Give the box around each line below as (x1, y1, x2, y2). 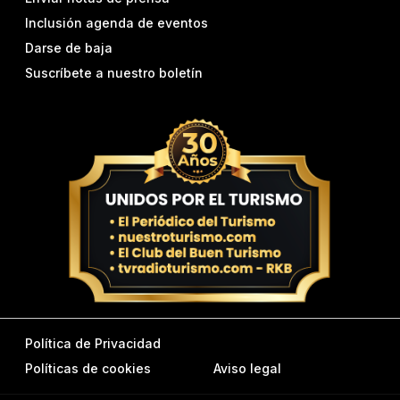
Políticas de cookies (25, 361, 151, 377)
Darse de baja (25, 40, 112, 56)
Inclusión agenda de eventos (25, 15, 208, 31)
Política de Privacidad (25, 336, 161, 352)
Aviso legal (213, 361, 281, 377)
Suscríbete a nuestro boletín (25, 65, 203, 81)
